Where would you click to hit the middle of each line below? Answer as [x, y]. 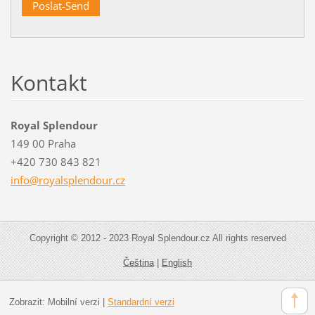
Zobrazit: [28, 302]
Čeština [139, 263]
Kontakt [49, 82]
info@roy [32, 180]
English [177, 263]
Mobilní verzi [73, 302]
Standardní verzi [141, 302]
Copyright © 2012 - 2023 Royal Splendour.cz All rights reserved [157, 238]
